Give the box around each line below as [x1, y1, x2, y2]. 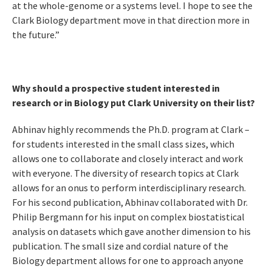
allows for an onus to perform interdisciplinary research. [12, 182, 246, 194]
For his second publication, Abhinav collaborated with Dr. [12, 196, 248, 209]
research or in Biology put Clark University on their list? [12, 97, 255, 109]
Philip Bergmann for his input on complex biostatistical [12, 211, 245, 223]
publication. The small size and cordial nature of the [12, 240, 228, 253]
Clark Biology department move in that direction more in [12, 14, 250, 27]
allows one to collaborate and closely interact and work [12, 152, 243, 165]
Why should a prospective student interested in [12, 82, 220, 95]
